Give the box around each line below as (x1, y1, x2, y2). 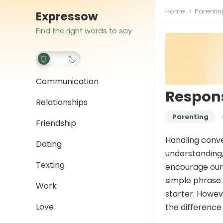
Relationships (36, 97, 88, 108)
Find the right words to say (36, 26, 132, 36)
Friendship (36, 117, 76, 129)
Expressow (36, 8, 98, 24)
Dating (36, 138, 62, 150)
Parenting (172, 112, 209, 122)
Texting (36, 159, 65, 171)
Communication (36, 76, 99, 87)
